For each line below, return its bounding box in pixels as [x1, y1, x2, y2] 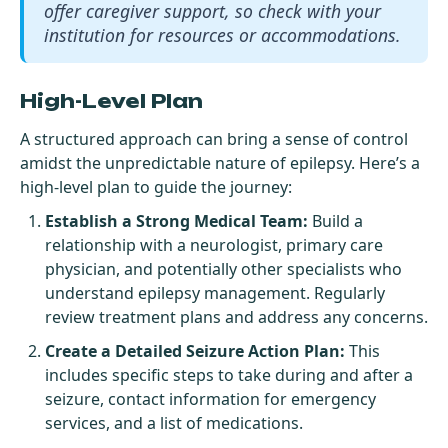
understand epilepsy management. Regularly [45, 281, 385, 304]
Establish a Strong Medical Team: [45, 209, 308, 232]
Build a [308, 209, 363, 232]
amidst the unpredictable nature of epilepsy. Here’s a [20, 151, 420, 174]
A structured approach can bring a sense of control [20, 127, 408, 150]
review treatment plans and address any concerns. [45, 305, 428, 328]
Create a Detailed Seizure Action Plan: [45, 339, 345, 362]
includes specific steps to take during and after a [45, 363, 413, 386]
